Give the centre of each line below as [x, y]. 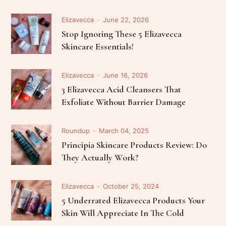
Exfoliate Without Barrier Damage [124, 102]
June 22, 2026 [126, 20]
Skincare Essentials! [98, 47]
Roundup [76, 131]
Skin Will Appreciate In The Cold [123, 213]
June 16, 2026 [126, 75]
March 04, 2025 [124, 131]
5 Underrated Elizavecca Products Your [133, 201]
